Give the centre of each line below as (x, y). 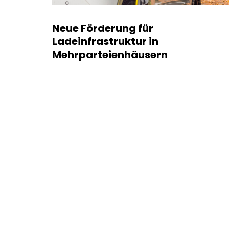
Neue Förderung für (103, 28)
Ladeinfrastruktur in (105, 42)
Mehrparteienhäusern (110, 55)
